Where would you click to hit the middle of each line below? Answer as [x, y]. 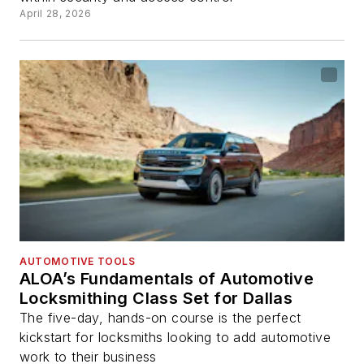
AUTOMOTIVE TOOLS [78, 261]
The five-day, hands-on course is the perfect [160, 317]
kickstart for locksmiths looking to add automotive [175, 337]
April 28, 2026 [56, 14]
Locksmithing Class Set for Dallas [156, 298]
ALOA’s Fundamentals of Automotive [167, 278]
